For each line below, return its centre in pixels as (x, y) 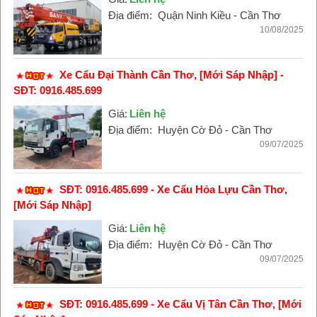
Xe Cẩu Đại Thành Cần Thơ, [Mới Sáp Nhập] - (171, 75)
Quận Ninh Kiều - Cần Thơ (219, 15)
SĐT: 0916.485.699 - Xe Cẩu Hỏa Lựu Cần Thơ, (173, 189)
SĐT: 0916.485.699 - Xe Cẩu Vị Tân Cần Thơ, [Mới (180, 304)
